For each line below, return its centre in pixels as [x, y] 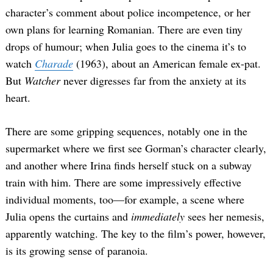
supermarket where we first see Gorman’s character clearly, [136, 148]
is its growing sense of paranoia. [77, 251]
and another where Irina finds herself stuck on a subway [129, 165]
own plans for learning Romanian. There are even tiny [124, 30]
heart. [23, 98]
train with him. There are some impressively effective [123, 183]
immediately [159, 217]
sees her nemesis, [226, 217]
